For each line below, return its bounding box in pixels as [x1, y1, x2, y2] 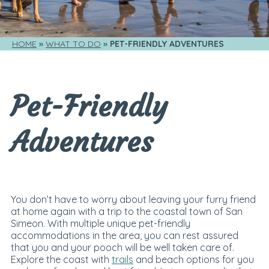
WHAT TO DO [46, 38, 101, 49]
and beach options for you [133, 253, 254, 265]
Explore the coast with [10, 253, 112, 265]
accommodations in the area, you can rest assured [10, 229, 238, 241]
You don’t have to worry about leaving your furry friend [10, 193, 256, 205]
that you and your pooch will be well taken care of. [10, 241, 234, 253]
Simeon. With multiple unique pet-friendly [10, 217, 190, 229]
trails [111, 253, 133, 265]
